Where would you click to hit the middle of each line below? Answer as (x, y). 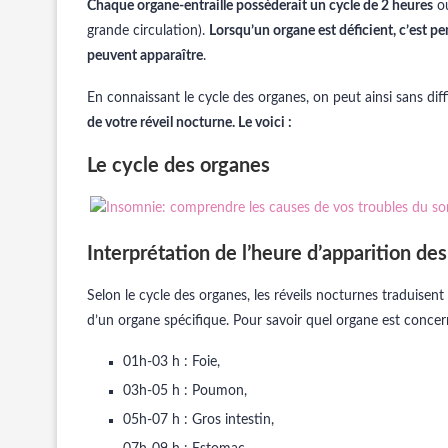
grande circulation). (148, 31)
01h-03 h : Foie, (171, 362)
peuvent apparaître (145, 56)
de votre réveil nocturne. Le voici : (191, 123)
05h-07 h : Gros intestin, (198, 420)
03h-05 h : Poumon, (185, 391)
